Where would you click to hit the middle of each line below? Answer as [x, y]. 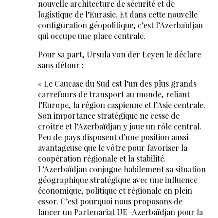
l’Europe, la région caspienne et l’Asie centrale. [121, 105]
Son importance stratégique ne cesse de [109, 116]
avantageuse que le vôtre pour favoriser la [112, 148]
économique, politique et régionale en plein [115, 191]
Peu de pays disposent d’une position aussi [113, 137]
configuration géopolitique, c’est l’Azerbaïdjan [120, 25]
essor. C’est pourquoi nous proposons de [110, 201]
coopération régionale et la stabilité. [102, 159]
